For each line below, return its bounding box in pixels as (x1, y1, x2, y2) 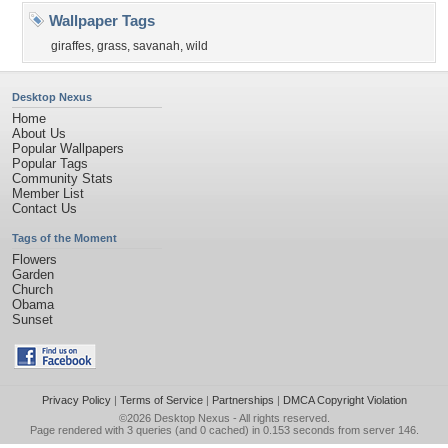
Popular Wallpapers (12, 141, 124, 156)
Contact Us (12, 201, 77, 216)
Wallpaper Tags (45, 12, 155, 29)
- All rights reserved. (229, 412, 330, 424)
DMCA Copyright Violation (282, 394, 407, 406)
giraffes (51, 39, 91, 53)
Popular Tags (12, 156, 88, 171)
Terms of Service (119, 394, 203, 406)
